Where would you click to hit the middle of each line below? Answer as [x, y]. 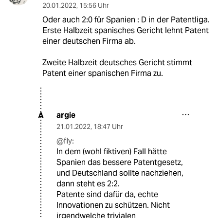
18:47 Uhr [108, 127]
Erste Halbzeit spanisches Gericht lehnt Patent [125, 31]
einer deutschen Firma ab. [89, 41]
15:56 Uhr [94, 6]
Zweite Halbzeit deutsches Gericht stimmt [117, 63]
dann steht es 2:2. [88, 184]
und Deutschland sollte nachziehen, [120, 173]
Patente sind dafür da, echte [107, 195]
